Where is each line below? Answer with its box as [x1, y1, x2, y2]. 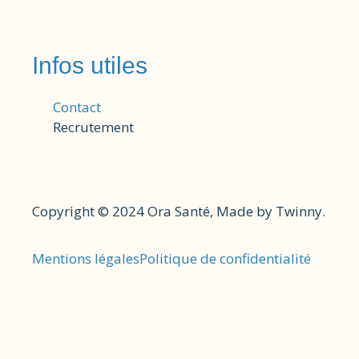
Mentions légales [32, 249, 139, 268]
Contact [53, 97, 102, 116]
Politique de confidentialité [139, 249, 311, 268]
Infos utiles [32, 51, 147, 79]
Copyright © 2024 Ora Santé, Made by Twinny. [32, 201, 325, 220]
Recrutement [53, 117, 135, 136]
